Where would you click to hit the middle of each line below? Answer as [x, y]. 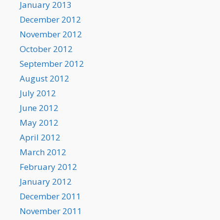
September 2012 [52, 64]
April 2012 [40, 137]
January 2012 [46, 182]
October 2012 [46, 49]
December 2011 [50, 196]
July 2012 [38, 93]
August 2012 [44, 79]
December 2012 [50, 20]
